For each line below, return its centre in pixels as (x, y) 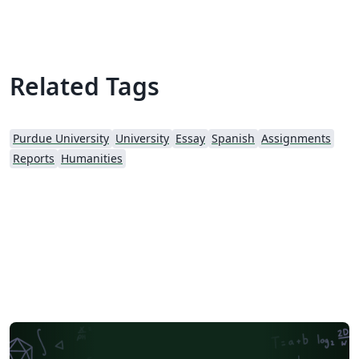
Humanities (92, 159)
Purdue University (61, 139)
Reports (34, 159)
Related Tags (85, 87)
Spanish (233, 139)
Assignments (296, 139)
